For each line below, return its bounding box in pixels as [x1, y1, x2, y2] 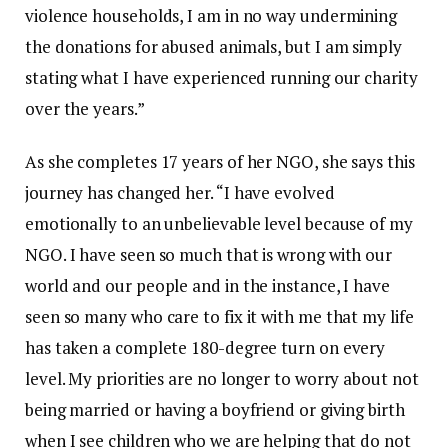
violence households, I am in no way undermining [25, 4, 398, 28]
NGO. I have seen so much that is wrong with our [25, 243, 393, 267]
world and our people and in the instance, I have [25, 274, 390, 298]
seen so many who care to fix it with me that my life [25, 305, 414, 329]
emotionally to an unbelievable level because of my [25, 212, 413, 236]
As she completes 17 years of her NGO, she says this [25, 150, 415, 174]
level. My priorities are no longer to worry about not [25, 367, 419, 391]
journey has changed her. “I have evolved [25, 181, 335, 205]
